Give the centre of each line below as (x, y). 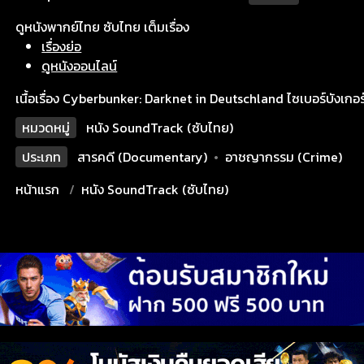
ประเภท (42, 157)
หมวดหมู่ (46, 128)
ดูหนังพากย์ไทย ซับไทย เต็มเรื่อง (103, 27)
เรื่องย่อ (62, 46)
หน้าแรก (38, 189)
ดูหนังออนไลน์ (80, 66)
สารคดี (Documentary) (143, 157)
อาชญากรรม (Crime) (284, 157)
